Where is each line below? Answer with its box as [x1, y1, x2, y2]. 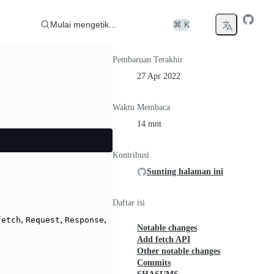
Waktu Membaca [113, 103, 170, 112]
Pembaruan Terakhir [113, 55, 183, 64]
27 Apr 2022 [137, 72, 180, 81]
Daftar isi [113, 198, 145, 207]
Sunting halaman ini [147, 167, 223, 176]
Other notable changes [137, 246, 220, 256]
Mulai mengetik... [50, 19, 116, 29]
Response [65, 215, 104, 225]
